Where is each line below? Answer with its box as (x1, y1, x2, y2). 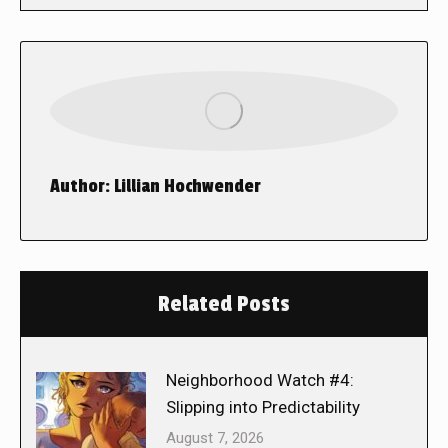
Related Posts (158, 291, 290, 318)
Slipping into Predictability (166, 397, 360, 418)
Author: (50, 175, 110, 198)
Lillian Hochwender (110, 175, 261, 198)
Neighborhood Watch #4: (166, 370, 354, 391)
